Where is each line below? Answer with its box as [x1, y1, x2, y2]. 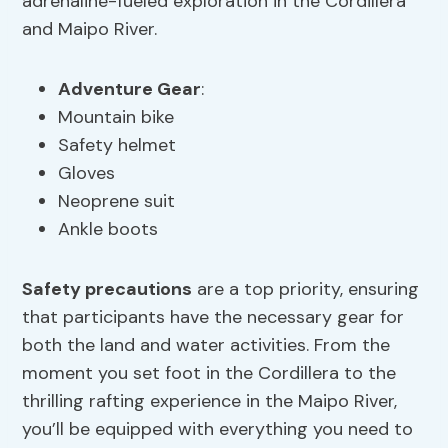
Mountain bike [58, 105, 175, 130]
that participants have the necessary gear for [22, 305, 405, 330]
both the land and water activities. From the [22, 333, 391, 358]
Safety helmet [58, 133, 177, 158]
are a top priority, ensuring [192, 277, 420, 302]
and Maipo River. [22, 17, 158, 42]
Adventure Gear [58, 77, 202, 102]
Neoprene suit [58, 189, 176, 214]
